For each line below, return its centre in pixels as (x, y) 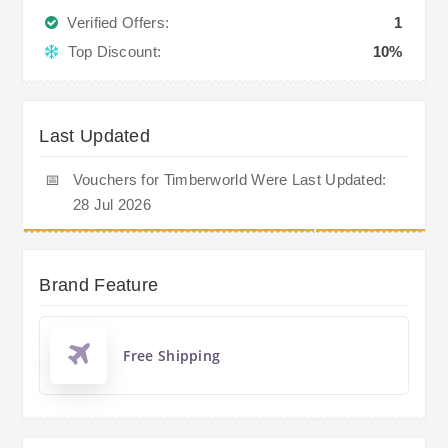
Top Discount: (110, 51)
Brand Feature (99, 284)
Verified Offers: (114, 22)
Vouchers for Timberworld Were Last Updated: (229, 179)
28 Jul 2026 (112, 204)
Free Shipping (172, 355)
